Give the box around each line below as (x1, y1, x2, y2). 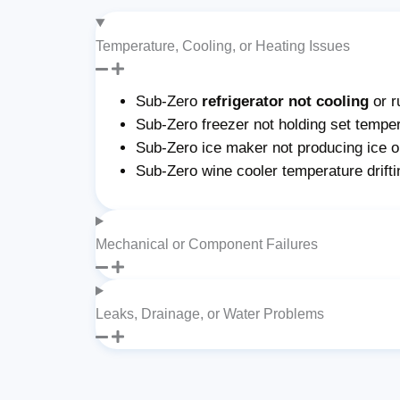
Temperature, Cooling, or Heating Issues (96, 37, 350, 54)
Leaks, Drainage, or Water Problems (96, 305, 324, 321)
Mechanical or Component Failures (96, 236, 318, 252)
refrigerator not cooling (202, 92, 370, 110)
